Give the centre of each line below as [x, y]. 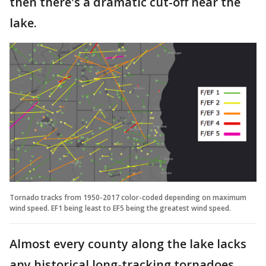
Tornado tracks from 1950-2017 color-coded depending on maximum [128, 197]
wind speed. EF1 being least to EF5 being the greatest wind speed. [121, 208]
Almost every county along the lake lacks [128, 243]
